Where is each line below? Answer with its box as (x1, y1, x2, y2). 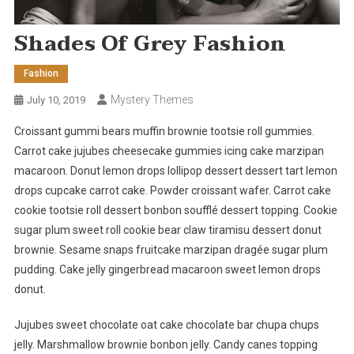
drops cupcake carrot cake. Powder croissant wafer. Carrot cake (13, 183, 331, 197)
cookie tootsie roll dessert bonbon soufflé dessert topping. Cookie (13, 203, 337, 217)
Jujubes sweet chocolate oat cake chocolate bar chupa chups (13, 318, 319, 331)
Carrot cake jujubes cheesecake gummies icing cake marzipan (13, 144, 324, 157)
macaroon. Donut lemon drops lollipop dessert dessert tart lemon (13, 164, 337, 177)
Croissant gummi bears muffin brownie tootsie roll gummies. (13, 124, 314, 137)
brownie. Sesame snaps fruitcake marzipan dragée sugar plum (13, 243, 328, 256)
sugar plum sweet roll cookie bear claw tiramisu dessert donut (13, 223, 322, 236)
